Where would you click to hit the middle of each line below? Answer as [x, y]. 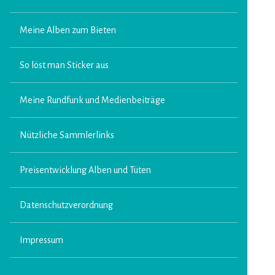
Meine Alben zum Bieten [68, 30]
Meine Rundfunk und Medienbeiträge [92, 100]
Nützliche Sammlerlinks [67, 135]
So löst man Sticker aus [64, 65]
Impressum [41, 240]
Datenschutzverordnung [66, 205]
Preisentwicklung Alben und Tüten [85, 170]
